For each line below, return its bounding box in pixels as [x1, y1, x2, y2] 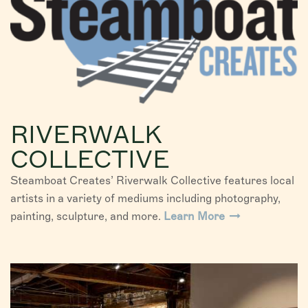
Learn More [164, 210, 228, 223]
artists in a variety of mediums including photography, [10, 192, 280, 206]
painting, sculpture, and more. [10, 210, 164, 223]
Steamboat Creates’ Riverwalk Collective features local [10, 174, 294, 188]
